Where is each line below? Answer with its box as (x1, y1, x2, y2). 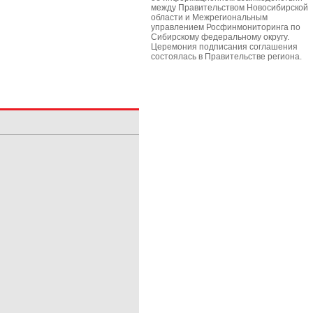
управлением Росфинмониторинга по (151, 22, 300, 32)
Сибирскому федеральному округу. (151, 32, 289, 42)
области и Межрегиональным (151, 13, 268, 22)
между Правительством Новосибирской (151, 3, 308, 13)
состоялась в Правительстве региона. (151, 52, 302, 61)
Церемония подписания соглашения (151, 42, 298, 52)
